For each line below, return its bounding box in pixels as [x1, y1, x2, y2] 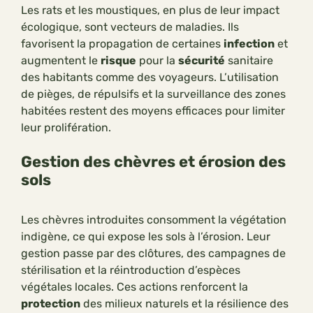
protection [21, 297, 80, 311]
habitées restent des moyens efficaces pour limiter [21, 104, 285, 118]
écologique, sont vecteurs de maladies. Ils [21, 20, 239, 34]
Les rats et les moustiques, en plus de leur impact [21, 3, 279, 17]
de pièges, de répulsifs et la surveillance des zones [21, 87, 286, 101]
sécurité [178, 54, 225, 68]
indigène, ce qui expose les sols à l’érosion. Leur [21, 230, 270, 244]
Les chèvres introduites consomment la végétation [21, 213, 286, 227]
